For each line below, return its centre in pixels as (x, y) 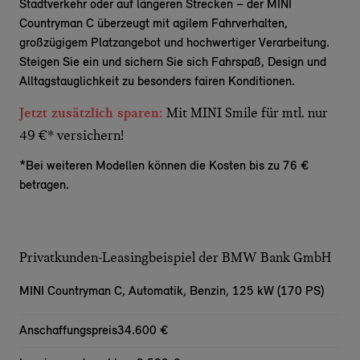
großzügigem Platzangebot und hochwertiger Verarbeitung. (174, 43)
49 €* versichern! (72, 135)
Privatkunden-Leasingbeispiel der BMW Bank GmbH (175, 258)
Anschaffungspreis (68, 331)
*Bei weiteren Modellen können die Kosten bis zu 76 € (164, 166)
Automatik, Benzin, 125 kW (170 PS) (226, 292)
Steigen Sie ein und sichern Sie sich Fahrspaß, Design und (173, 63)
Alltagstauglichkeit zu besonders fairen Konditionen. (157, 82)
